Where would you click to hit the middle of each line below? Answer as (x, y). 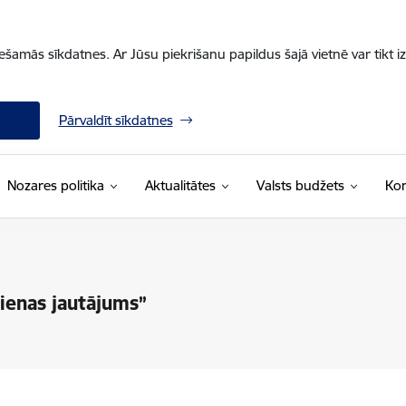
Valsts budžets (300, 185)
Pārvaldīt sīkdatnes (116, 120)
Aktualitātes (180, 185)
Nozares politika (55, 185)
